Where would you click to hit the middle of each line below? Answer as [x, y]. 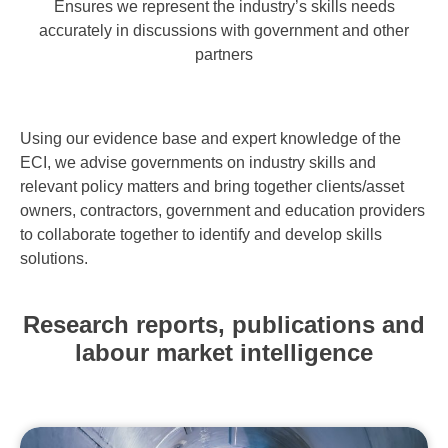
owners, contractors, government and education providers [222, 211]
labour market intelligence [224, 353]
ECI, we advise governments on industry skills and [198, 163]
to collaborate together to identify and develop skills [201, 235]
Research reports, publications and [224, 325]
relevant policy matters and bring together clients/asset [212, 187]
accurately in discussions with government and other [224, 31]
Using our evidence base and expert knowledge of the [210, 139]
